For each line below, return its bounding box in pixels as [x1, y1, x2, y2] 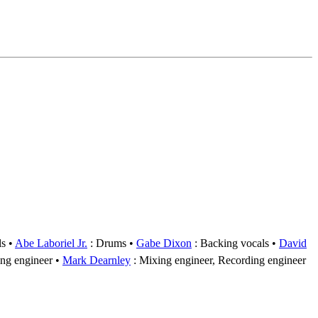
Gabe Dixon [136, 236, 192, 249]
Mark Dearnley [62, 253, 131, 266]
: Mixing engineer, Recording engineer [131, 253, 306, 266]
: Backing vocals [192, 236, 269, 249]
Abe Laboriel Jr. [15, 236, 87, 249]
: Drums [87, 236, 126, 249]
